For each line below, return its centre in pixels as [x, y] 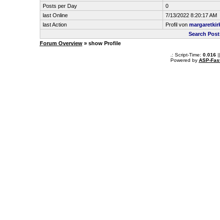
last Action [55, 25]
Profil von [177, 25]
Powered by [184, 60]
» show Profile [101, 43]
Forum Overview [61, 43]
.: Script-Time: [186, 55]
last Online [55, 15]
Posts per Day [60, 6]
